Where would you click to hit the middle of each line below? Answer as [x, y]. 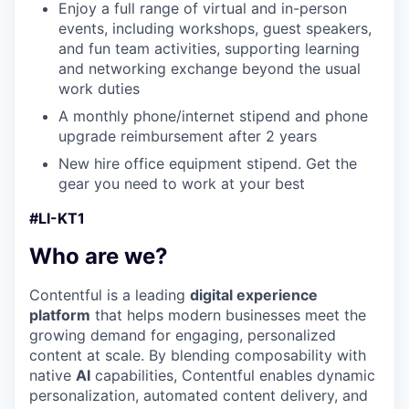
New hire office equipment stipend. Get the [208, 163]
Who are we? [99, 256]
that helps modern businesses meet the [228, 315]
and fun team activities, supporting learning [209, 48]
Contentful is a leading [110, 294]
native [52, 375]
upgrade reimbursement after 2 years [188, 136]
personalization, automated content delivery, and [199, 395]
